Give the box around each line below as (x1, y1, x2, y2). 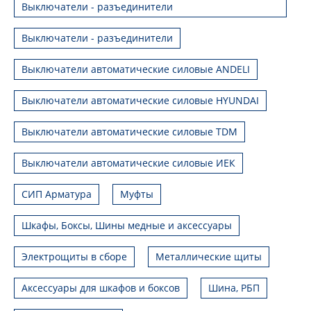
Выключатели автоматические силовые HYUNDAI (22, 93, 259, 107)
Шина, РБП (208, 280, 260, 294)
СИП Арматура (22, 187, 92, 201)
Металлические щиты (155, 249, 262, 263)
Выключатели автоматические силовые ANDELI (22, 62, 250, 76)
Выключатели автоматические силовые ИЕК (22, 155, 235, 169)
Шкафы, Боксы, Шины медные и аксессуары (22, 218, 232, 232)
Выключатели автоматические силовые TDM (22, 124, 237, 138)
